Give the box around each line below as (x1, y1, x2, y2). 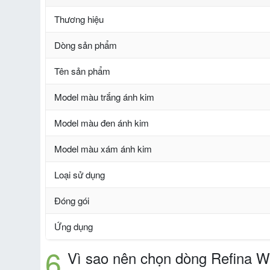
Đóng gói (54, 194, 89, 207)
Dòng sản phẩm (54, 39, 117, 52)
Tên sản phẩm (54, 64, 110, 78)
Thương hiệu (54, 13, 104, 26)
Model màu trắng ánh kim (54, 90, 154, 104)
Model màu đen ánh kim (54, 116, 149, 130)
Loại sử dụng (54, 168, 105, 181)
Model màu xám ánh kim (54, 142, 152, 155)
